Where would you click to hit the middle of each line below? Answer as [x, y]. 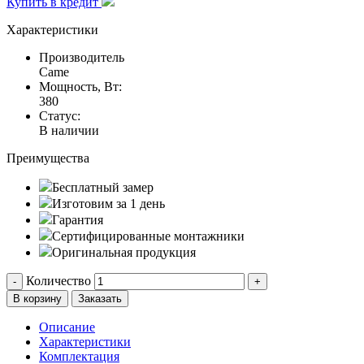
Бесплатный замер [103, 187]
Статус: [60, 115]
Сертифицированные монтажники [148, 236]
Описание [67, 327]
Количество [58, 280]
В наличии [69, 130]
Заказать [100, 298]
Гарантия [78, 219]
